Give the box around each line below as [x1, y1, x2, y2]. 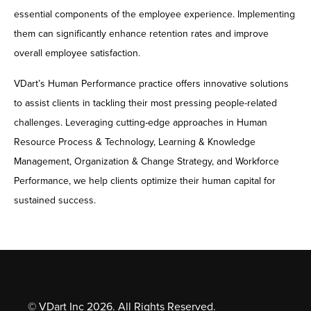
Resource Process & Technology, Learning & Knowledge [14, 136, 255, 149]
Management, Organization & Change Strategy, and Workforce [14, 155, 279, 168]
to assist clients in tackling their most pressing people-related [14, 97, 277, 110]
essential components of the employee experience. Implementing [14, 8, 295, 21]
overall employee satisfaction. [14, 47, 140, 60]
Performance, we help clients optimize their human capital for [14, 175, 276, 187]
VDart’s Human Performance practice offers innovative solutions [14, 78, 289, 90]
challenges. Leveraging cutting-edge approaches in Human [14, 117, 267, 129]
